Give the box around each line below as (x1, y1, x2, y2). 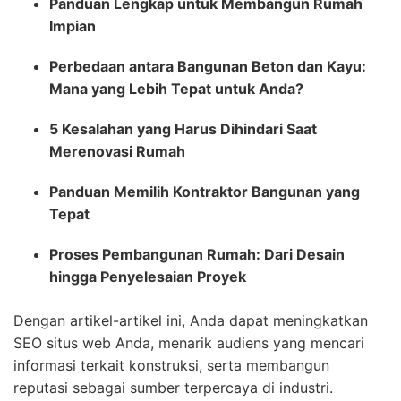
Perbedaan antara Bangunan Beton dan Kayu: (49, 57, 366, 76)
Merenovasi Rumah (49, 142, 185, 161)
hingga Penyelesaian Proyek (49, 268, 246, 286)
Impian (49, 17, 96, 36)
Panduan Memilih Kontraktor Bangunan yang (49, 183, 360, 201)
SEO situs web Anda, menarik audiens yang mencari (13, 334, 364, 353)
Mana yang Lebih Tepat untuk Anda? (49, 80, 303, 98)
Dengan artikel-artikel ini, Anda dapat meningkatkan (13, 311, 368, 330)
